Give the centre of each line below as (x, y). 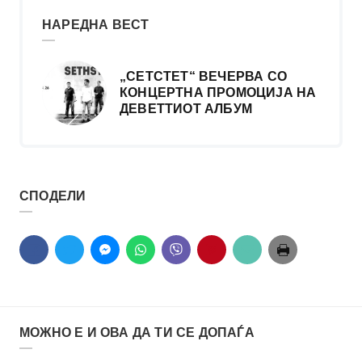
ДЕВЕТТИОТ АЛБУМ (186, 109)
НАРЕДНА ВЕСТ (96, 25)
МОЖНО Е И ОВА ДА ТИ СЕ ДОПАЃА (137, 333)
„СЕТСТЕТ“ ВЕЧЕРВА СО (203, 77)
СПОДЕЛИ (53, 196)
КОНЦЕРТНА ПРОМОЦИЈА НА (218, 93)
